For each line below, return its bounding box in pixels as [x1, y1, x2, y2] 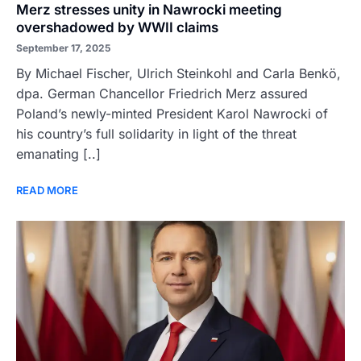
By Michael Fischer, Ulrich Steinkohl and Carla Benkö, [16, 65, 341, 81]
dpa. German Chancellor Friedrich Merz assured [16, 85, 308, 102]
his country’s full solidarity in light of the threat [16, 126, 297, 142]
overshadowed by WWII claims [16, 19, 218, 35]
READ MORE [16, 184, 78, 197]
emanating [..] [16, 146, 101, 162]
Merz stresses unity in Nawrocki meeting [16, 2, 282, 18]
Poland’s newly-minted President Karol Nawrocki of [16, 106, 328, 122]
